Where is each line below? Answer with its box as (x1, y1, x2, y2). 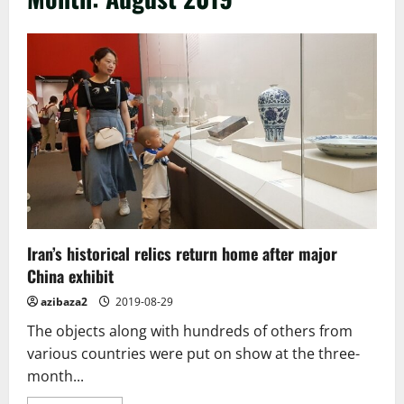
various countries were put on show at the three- (27, 344, 360, 364)
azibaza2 (41, 294, 87, 310)
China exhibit (27, 264, 114, 289)
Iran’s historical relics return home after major (27, 242, 337, 266)
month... (27, 366, 84, 387)
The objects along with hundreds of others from (27, 321, 353, 342)
